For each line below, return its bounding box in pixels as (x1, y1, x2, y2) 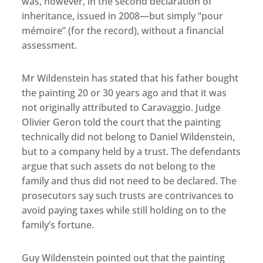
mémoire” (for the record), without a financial (22, 24, 224, 38)
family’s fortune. (22, 218, 95, 232)
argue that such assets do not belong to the (22, 160, 216, 173)
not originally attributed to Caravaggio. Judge (22, 101, 221, 114)
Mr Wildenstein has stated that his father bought (22, 72, 239, 85)
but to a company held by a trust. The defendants (22, 145, 241, 159)
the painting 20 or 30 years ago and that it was (22, 86, 227, 100)
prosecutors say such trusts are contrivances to (22, 189, 234, 203)
